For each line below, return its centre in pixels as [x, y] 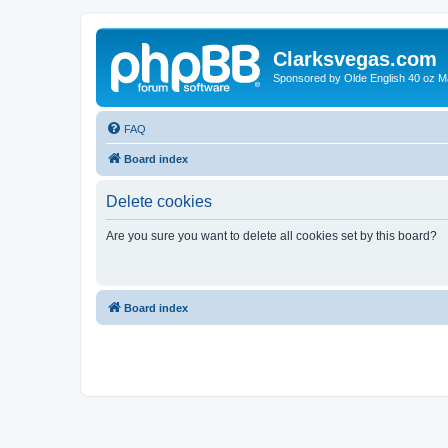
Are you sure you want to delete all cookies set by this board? [271, 235]
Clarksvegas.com [355, 59]
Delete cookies [159, 201]
